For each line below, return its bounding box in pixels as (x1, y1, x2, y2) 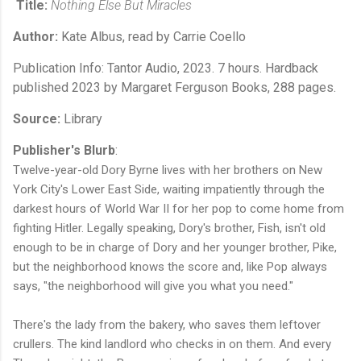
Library (60, 110, 102, 127)
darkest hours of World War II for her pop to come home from (13, 201, 344, 216)
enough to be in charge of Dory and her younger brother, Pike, (13, 239, 337, 255)
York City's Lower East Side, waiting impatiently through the (13, 181, 325, 197)
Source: (13, 110, 60, 127)
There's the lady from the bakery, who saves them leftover (13, 317, 321, 332)
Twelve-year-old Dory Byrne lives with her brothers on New (13, 162, 322, 177)
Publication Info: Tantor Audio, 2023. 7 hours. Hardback (13, 60, 318, 76)
